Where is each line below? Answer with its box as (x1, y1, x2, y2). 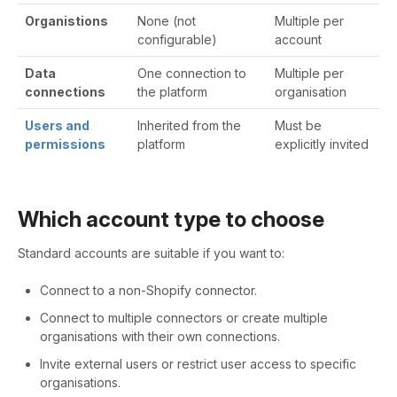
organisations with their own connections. (40, 329, 280, 345)
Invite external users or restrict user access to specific (40, 356, 356, 372)
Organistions (25, 12, 108, 28)
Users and (25, 117, 90, 133)
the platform (137, 83, 207, 99)
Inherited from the (137, 117, 241, 133)
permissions (25, 136, 105, 152)
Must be (275, 117, 322, 133)
